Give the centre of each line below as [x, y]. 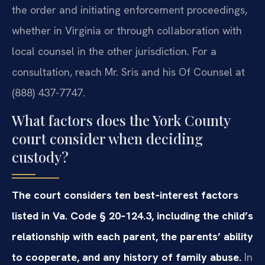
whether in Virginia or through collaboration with [127, 30]
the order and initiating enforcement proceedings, [130, 9]
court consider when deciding [107, 138]
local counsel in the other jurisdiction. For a [114, 51]
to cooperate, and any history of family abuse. [127, 257]
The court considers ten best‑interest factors [125, 195]
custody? [40, 156]
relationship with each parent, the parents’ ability [132, 236]
